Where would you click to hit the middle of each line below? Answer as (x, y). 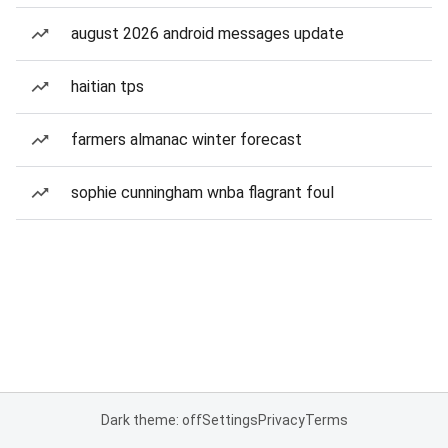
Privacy (281, 420)
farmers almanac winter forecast (186, 139)
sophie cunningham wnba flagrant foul (202, 192)
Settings (229, 420)
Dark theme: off (151, 420)
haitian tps (107, 86)
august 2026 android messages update (207, 33)
